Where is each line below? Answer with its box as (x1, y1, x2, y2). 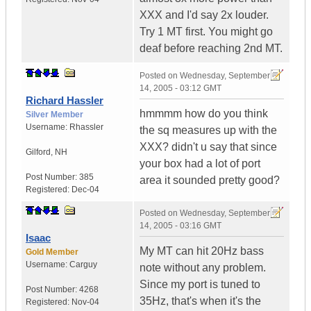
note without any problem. (140, 262, 266, 274)
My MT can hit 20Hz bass (140, 245, 264, 258)
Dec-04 (72, 185, 99, 195)
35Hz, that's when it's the (140, 295, 261, 308)
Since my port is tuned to (140, 278, 260, 291)
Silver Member (26, 110, 83, 120)
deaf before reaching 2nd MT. (140, 42, 283, 55)
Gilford (26, 147, 51, 158)
